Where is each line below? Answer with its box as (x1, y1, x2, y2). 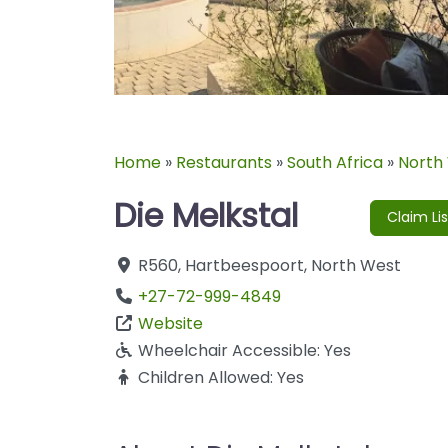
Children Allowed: (138, 365, 277, 389)
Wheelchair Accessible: (138, 338, 324, 362)
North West (311, 253, 401, 277)
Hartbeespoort (185, 253, 304, 277)
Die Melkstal (114, 192, 298, 238)
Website (138, 311, 203, 335)
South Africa (287, 150, 383, 174)
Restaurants (176, 150, 272, 174)
